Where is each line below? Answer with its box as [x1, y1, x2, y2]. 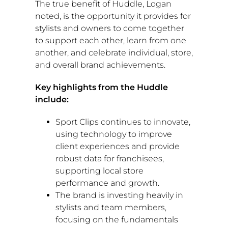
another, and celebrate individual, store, [35, 48, 193, 58]
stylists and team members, [55, 203, 166, 213]
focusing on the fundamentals [55, 215, 178, 225]
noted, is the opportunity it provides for [35, 11, 191, 21]
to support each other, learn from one [35, 36, 186, 46]
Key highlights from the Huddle [35, 82, 168, 93]
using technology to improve [55, 129, 172, 139]
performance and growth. [55, 178, 159, 188]
